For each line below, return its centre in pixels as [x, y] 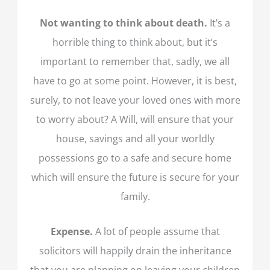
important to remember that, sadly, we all [135, 61]
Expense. [73, 231]
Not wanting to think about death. [125, 22]
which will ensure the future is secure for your [135, 177]
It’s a [220, 22]
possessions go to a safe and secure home [135, 157]
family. [135, 196]
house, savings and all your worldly [135, 138]
